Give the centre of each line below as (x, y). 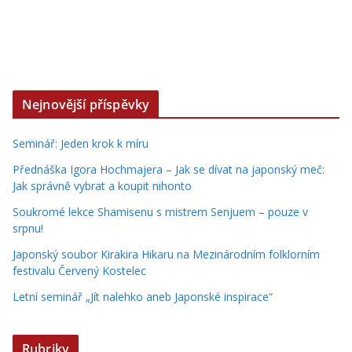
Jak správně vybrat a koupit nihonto (102, 186)
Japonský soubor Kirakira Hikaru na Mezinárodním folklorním (166, 254)
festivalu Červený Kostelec (79, 271)
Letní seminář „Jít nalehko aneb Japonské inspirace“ (143, 297)
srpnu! (28, 228)
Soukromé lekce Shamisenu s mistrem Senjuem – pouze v (160, 212)
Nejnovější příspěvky (86, 104)
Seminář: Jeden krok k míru (81, 143)
